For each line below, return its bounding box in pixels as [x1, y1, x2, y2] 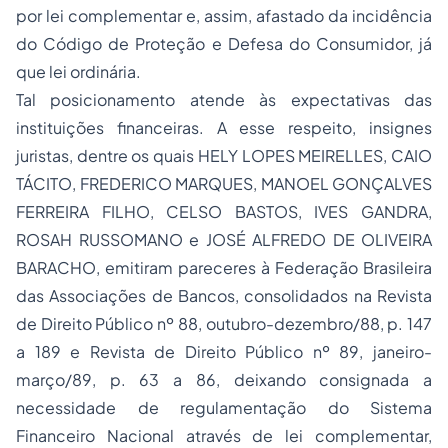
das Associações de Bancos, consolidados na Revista [16, 285, 432, 306]
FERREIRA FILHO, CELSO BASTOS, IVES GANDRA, [16, 201, 432, 222]
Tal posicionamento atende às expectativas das [16, 89, 432, 110]
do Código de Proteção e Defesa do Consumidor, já [16, 33, 432, 54]
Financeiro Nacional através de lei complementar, [16, 425, 432, 446]
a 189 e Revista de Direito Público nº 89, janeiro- [16, 341, 432, 362]
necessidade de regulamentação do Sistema [16, 397, 432, 418]
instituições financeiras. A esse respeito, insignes [16, 117, 432, 138]
